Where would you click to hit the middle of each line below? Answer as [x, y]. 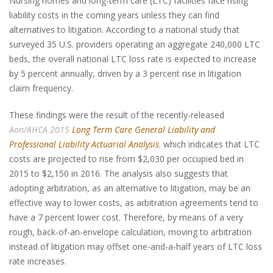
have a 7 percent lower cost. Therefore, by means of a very [126, 218]
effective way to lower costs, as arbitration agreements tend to [134, 203]
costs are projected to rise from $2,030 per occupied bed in [126, 159]
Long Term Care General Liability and [144, 130]
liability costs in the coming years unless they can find [114, 15]
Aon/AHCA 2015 [41, 130]
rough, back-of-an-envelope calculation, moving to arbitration [130, 232]
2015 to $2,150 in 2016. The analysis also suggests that [119, 174]
